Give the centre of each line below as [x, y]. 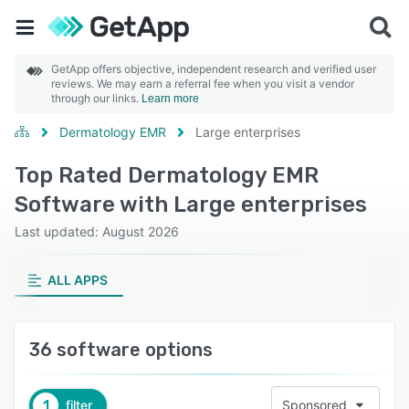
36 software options [121, 350]
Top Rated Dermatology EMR [167, 175]
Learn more [170, 99]
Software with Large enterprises [191, 204]
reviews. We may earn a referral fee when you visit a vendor [203, 84]
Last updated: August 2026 [97, 231]
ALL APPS [77, 280]
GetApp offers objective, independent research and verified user [214, 69]
